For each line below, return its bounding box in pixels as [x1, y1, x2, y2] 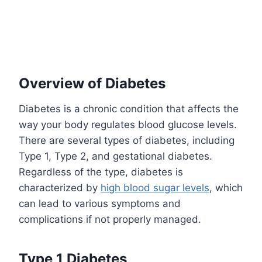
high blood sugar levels [101, 182, 209, 194]
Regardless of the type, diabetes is [19, 166, 183, 178]
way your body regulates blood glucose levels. [19, 119, 237, 131]
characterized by [19, 182, 101, 194]
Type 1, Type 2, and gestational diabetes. [19, 150, 212, 163]
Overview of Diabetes [19, 75, 166, 92]
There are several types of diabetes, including [19, 135, 235, 147]
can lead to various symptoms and [19, 198, 181, 210]
